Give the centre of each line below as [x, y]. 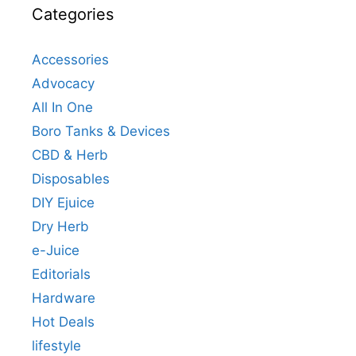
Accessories [70, 59]
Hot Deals [63, 321]
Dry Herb [60, 226]
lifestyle [56, 345]
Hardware [64, 298]
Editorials [61, 274]
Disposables [71, 178]
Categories [73, 14]
